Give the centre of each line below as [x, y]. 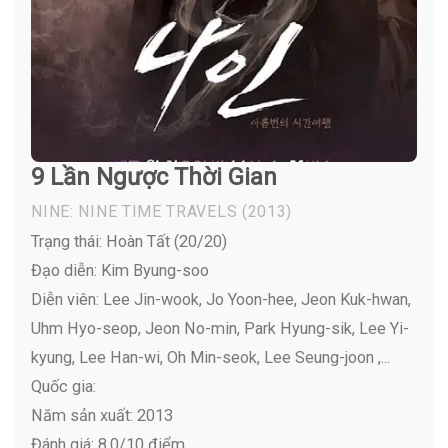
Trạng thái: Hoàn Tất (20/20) [129, 241]
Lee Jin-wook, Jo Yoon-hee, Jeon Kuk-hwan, [255, 299]
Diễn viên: [65, 299]
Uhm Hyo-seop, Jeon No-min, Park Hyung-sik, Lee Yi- [220, 328]
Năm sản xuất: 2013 [102, 415]
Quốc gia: [64, 386]
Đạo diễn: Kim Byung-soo [120, 270]
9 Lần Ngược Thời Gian [154, 176]
